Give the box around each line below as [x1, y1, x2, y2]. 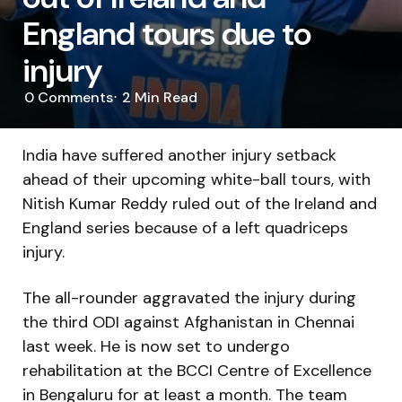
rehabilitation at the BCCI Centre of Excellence [22, 359, 371, 381]
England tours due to [22, 13, 312, 55]
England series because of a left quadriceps [22, 216, 348, 239]
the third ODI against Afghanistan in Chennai [22, 310, 354, 333]
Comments [34, 88, 113, 107]
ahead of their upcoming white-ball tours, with [22, 168, 371, 190]
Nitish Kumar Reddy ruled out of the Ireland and [22, 192, 377, 214]
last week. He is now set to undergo [22, 335, 290, 357]
